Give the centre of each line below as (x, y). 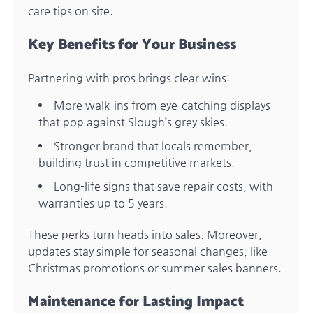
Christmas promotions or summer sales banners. (155, 268)
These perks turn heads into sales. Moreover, (145, 235)
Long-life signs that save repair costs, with (163, 187)
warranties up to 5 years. (103, 203)
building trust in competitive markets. (137, 163)
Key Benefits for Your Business (132, 44)
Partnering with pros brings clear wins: (129, 78)
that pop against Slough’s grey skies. (133, 122)
